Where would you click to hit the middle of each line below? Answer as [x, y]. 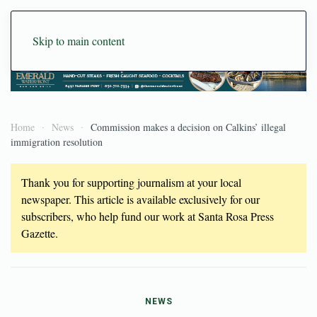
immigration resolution [57, 142]
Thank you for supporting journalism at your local [131, 182]
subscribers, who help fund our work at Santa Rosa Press [148, 216]
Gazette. [40, 233]
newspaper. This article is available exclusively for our [140, 199]
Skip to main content [79, 41]
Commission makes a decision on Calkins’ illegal [188, 127]
